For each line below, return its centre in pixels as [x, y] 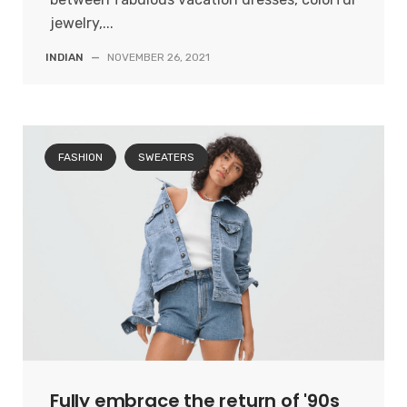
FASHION [80, 157]
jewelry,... [82, 24]
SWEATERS [166, 157]
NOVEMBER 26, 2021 [159, 58]
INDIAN [65, 58]
